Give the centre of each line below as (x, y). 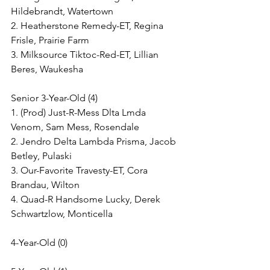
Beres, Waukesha (47, 69)
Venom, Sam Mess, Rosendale (75, 127)
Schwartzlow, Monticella (62, 214)
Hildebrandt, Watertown (62, 11)
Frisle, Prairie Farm (50, 40)
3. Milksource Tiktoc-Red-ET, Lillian (86, 55)
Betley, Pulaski (41, 156)
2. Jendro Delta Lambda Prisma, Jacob (95, 141)
